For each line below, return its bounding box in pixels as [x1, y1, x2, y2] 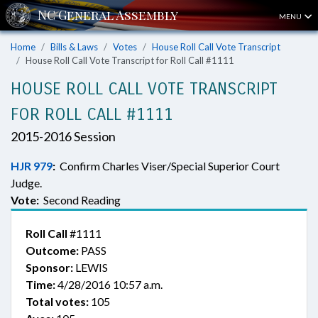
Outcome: [26, 243, 79, 257]
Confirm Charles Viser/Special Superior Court [55, 159, 280, 172]
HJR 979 [11, 159, 53, 172]
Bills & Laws [50, 41, 98, 53]
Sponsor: [26, 261, 73, 274]
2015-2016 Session [11, 128, 116, 144]
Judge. [11, 176, 42, 190]
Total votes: [26, 295, 89, 308]
